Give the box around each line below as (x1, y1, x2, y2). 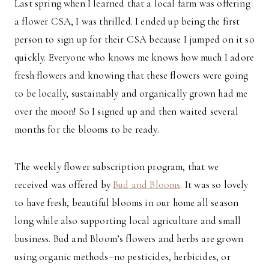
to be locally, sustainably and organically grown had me (14, 87, 248, 100)
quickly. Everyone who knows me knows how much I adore (14, 51, 255, 64)
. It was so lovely (180, 178, 249, 192)
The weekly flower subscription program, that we (14, 160, 219, 174)
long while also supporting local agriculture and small (14, 214, 241, 228)
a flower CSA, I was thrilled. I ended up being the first (14, 15, 240, 28)
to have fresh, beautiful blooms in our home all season (14, 196, 239, 210)
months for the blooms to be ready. (14, 123, 159, 136)
